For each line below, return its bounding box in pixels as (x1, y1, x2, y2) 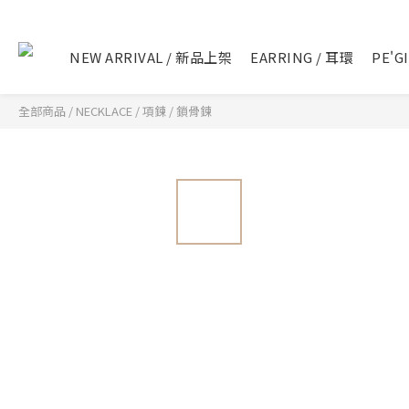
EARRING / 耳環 (250, 47, 353, 67)
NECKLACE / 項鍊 (76, 102, 166, 120)
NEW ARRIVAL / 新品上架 (69, 47, 232, 67)
